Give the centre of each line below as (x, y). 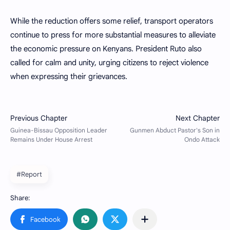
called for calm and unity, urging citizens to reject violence (109, 63)
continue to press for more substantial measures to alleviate (113, 35)
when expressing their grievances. (69, 77)
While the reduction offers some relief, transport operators (112, 21)
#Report (29, 175)
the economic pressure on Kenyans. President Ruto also (106, 49)
